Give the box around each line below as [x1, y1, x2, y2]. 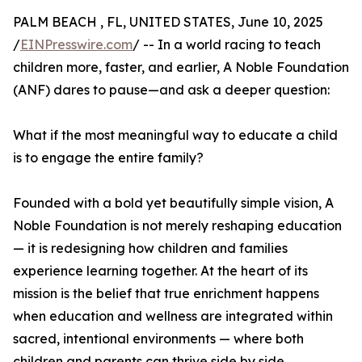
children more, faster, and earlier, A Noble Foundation [13, 59, 349, 75]
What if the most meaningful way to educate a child [13, 127, 338, 143]
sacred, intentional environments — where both [13, 330, 304, 347]
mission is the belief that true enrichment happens [13, 285, 319, 301]
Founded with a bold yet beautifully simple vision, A [13, 195, 334, 211]
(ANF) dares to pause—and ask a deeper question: [13, 82, 330, 98]
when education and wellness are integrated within [13, 308, 333, 324]
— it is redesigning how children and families [13, 240, 288, 256]
